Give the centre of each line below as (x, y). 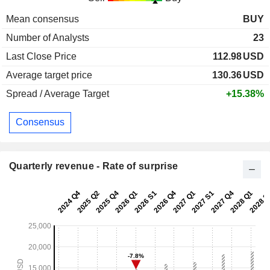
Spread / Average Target (58, 93)
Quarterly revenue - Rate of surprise (94, 166)
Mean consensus (42, 19)
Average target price (49, 75)
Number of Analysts (48, 37)
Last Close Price (41, 56)
